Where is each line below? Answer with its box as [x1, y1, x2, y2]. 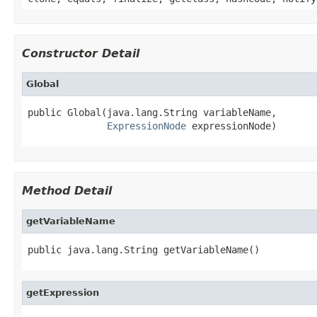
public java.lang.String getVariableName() [28, 243, 260, 255]
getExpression [26, 287, 99, 298]
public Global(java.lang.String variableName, [28, 106, 277, 118]
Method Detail [22, 183, 112, 197]
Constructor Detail [22, 46, 139, 60]
